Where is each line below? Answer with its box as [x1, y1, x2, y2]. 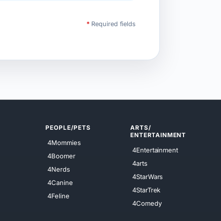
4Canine [47, 178, 73, 186]
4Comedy [132, 199, 162, 207]
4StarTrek [132, 185, 161, 194]
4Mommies [47, 138, 81, 147]
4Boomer [47, 151, 75, 160]
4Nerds [47, 165, 70, 173]
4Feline [47, 191, 70, 200]
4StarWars [132, 172, 163, 181]
